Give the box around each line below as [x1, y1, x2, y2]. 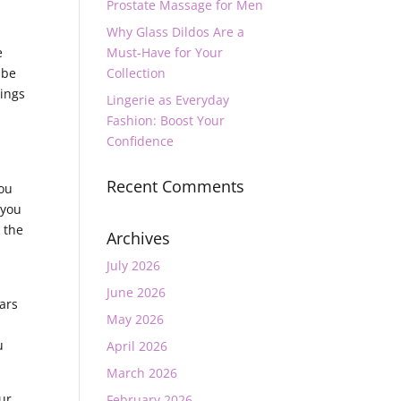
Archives [107, 227, 171, 249]
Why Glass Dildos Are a [107, 23, 245, 40]
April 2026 [107, 337, 168, 354]
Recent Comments [107, 175, 245, 197]
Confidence [107, 132, 175, 149]
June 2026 [107, 284, 166, 301]
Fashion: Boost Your [107, 112, 226, 129]
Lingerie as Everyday [107, 91, 230, 108]
